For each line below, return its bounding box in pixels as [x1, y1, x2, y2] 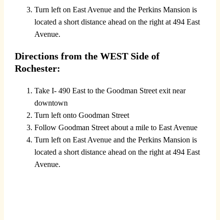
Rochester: [14, 62, 60, 74]
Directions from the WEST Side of [14, 50, 160, 61]
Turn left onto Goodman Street [34, 110, 129, 119]
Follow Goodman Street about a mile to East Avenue [34, 123, 197, 132]
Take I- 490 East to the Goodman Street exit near [34, 86, 186, 95]
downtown [34, 98, 68, 107]
